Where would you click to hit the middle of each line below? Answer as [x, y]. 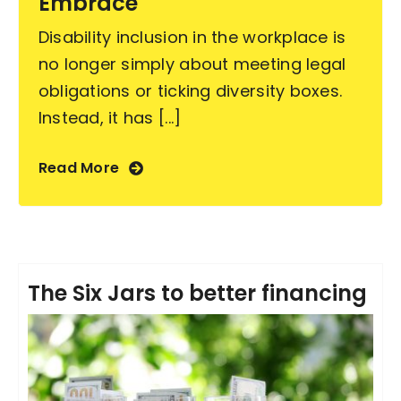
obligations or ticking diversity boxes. [190, 91]
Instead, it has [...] [110, 118]
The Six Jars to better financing [197, 294]
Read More [79, 168]
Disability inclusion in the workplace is [192, 38]
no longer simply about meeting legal [192, 64]
